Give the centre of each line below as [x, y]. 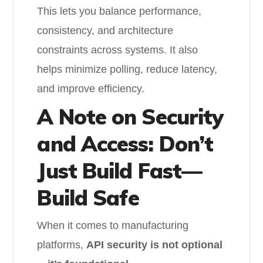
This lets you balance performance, [119, 11]
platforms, [62, 245]
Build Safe [88, 198]
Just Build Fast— [120, 171]
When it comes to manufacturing [113, 225]
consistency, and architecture [105, 31]
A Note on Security [130, 117]
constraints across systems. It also [118, 50]
